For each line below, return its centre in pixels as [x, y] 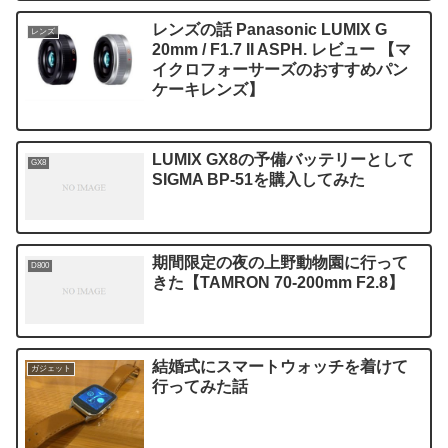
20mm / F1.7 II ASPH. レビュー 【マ [282, 49]
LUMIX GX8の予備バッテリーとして [283, 160]
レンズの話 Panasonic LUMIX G [270, 29]
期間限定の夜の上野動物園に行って [280, 263]
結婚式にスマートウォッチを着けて [280, 366]
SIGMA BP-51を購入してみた [259, 180]
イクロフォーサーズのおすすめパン [280, 69]
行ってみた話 [200, 386]
